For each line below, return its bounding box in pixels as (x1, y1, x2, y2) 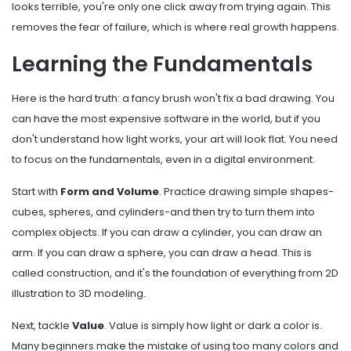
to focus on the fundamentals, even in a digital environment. (12, 152, 315, 168)
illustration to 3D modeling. (12, 286, 146, 302)
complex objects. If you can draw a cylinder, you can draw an (12, 225, 322, 241)
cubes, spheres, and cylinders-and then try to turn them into (12, 204, 315, 220)
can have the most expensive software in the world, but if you (12, 111, 320, 127)
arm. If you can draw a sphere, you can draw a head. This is (12, 245, 312, 261)
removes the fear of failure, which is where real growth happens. (12, 19, 339, 34)
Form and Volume (60, 184, 159, 200)
